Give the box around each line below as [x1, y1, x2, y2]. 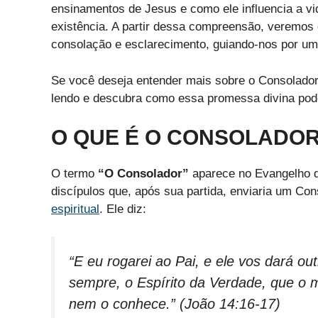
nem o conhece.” [69, 295, 175, 312]
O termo [51, 167, 98, 180]
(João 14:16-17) [175, 295, 280, 312]
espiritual [51, 202, 99, 216]
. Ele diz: [99, 202, 146, 216]
